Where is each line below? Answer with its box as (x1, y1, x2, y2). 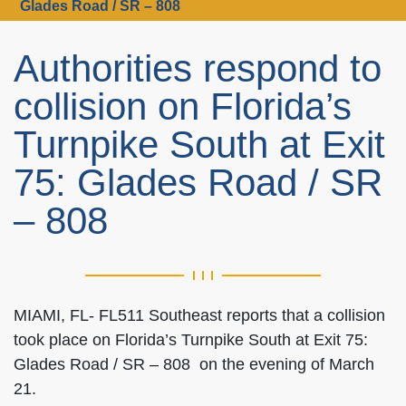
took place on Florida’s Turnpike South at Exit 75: (14, 331, 368, 349)
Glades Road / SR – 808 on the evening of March (14, 355, 374, 373)
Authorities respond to (14, 47, 382, 90)
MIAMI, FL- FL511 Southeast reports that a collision (14, 306, 385, 324)
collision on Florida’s (14, 85, 352, 128)
